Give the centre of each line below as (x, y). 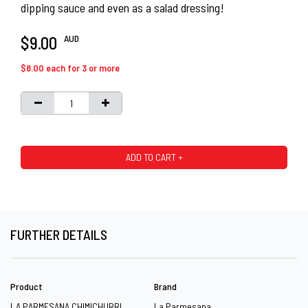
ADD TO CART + (154, 157)
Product (26, 286)
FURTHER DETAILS (59, 234)
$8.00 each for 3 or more (70, 68)
